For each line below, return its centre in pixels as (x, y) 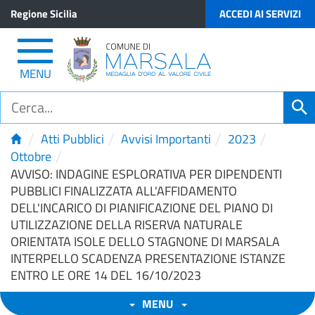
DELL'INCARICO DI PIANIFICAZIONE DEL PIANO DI (142, 208)
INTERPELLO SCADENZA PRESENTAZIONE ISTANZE (148, 258)
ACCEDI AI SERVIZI (260, 14)
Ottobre (31, 156)
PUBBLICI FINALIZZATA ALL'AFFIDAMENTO (124, 191)
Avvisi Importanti (166, 139)
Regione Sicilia (44, 14)
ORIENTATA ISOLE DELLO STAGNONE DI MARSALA (145, 242)
